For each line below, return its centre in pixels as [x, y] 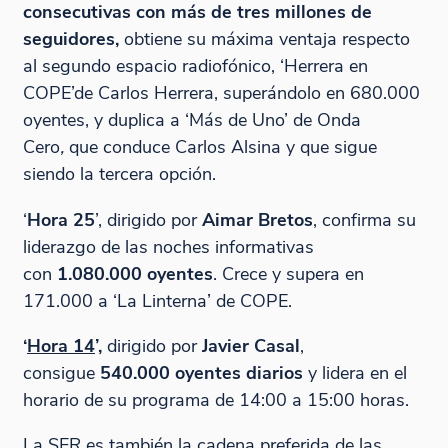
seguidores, [73, 39]
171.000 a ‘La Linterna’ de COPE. [157, 300]
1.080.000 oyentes [134, 273]
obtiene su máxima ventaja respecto [266, 39]
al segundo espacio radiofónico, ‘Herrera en [195, 66]
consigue [61, 373]
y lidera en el [354, 373]
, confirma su [364, 219]
